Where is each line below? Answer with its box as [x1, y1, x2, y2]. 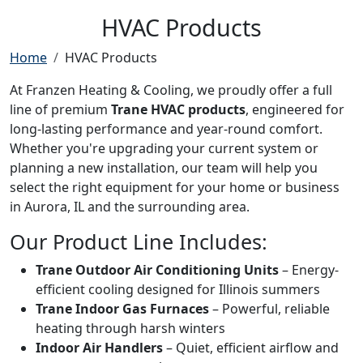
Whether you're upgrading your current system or [10, 139, 318, 157]
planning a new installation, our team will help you [10, 158, 318, 177]
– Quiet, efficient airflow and [163, 338, 339, 357]
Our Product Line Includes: [10, 227, 267, 255]
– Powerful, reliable [209, 299, 330, 318]
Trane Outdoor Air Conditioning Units [36, 260, 279, 279]
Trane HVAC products [111, 100, 246, 118]
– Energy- [279, 260, 339, 279]
